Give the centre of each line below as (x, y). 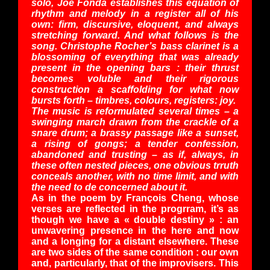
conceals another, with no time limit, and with (135, 176)
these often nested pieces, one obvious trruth (135, 165)
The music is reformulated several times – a (135, 111)
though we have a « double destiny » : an (135, 219)
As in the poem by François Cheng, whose (135, 198)
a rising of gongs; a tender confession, (135, 143)
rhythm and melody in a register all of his (135, 13)
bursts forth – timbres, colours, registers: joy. (135, 100)
